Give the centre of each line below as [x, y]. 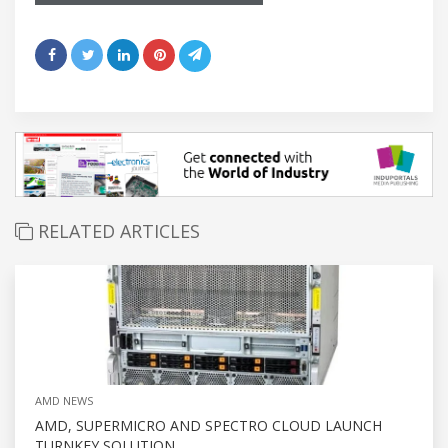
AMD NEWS [64, 400]
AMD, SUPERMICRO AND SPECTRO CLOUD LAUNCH [208, 425]
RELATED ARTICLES [116, 230]
